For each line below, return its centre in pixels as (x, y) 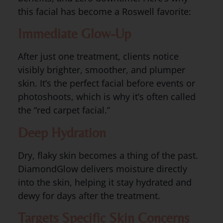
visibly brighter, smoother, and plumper (101, 70)
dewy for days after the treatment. (89, 195)
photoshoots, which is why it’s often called (107, 97)
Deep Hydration (62, 132)
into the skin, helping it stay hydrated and (105, 182)
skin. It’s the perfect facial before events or (106, 83)
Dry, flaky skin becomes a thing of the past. (108, 155)
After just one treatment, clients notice (98, 56)
